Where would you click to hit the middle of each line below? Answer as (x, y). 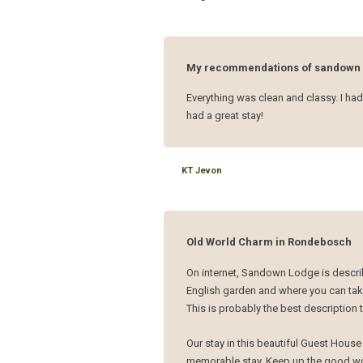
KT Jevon (202, 171)
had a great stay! (225, 116)
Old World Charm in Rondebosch (269, 242)
